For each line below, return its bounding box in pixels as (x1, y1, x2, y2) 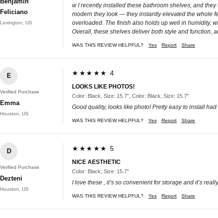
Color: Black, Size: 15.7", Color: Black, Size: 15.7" (72, 92, 189, 99)
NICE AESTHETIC (72, 158, 121, 165)
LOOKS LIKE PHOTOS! (72, 83, 135, 90)
